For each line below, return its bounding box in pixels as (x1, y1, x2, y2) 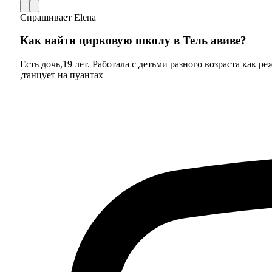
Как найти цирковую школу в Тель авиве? (20, 34, 246, 47)
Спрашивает (20, 12, 74, 22)
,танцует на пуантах (20, 69, 103, 80)
